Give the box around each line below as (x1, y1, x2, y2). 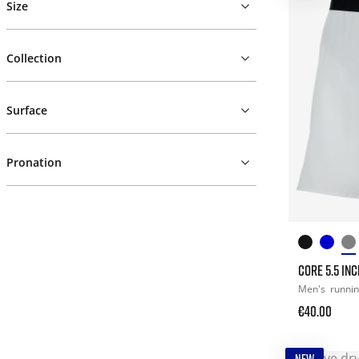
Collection (6, 50, 62, 66)
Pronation (6, 155, 62, 170)
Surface (6, 103, 47, 118)
